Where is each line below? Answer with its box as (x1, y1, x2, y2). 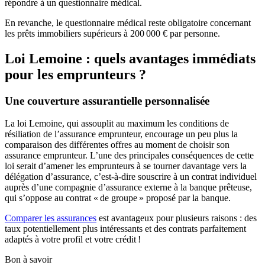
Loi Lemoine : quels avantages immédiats (5, 50, 256, 66)
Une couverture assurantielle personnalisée (5, 94, 209, 107)
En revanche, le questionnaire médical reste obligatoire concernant (5, 17, 251, 28)
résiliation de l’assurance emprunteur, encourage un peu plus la (5, 129, 238, 140)
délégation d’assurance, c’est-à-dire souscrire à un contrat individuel (5, 172, 257, 182)
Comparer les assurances (5, 213, 96, 224)
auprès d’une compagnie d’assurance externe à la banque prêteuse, (5, 182, 252, 193)
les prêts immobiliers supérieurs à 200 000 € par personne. (5, 28, 220, 38)
